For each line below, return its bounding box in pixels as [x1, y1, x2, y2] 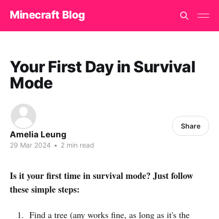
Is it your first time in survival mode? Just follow [10, 169, 193, 182]
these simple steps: [10, 183, 80, 196]
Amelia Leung [10, 130, 66, 139]
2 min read [59, 141, 94, 149]
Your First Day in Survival [10, 57, 196, 76]
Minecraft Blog [10, 8, 85, 21]
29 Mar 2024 [10, 141, 51, 149]
